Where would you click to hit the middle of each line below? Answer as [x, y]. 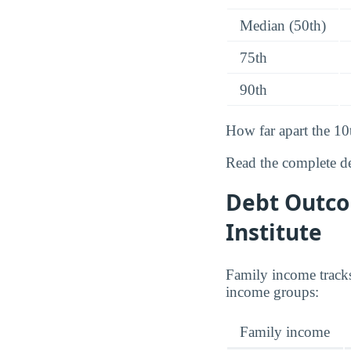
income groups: [272, 292]
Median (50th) [283, 26]
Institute [274, 232]
